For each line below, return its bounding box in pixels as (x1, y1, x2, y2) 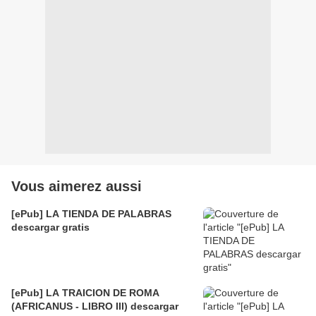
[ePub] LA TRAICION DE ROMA (11, 286, 159, 298)
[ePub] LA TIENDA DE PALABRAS (11, 207, 171, 219)
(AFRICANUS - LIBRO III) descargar (11, 300, 178, 312)
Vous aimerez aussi (11, 178, 142, 194)
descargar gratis (11, 221, 90, 233)
